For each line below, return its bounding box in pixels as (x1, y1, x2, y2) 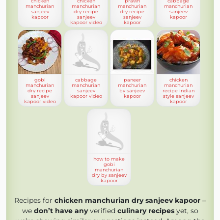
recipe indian (162, 88, 194, 93)
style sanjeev (163, 93, 194, 99)
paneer (123, 77, 141, 82)
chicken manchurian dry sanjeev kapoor (55, 196, 200, 205)
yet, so (174, 206, 198, 215)
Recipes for (14, 196, 55, 205)
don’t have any (33, 206, 88, 215)
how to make (93, 156, 125, 162)
